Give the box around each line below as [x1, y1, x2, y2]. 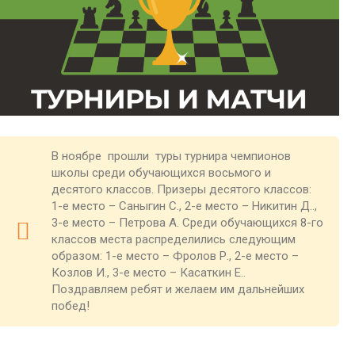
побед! [52, 299, 90, 314]
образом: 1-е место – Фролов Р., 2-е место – [52, 249, 299, 264]
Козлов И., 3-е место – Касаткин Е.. [52, 265, 246, 281]
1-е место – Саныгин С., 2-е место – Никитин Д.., [52, 199, 317, 214]
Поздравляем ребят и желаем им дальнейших [52, 282, 304, 297]
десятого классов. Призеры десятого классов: [52, 182, 311, 197]
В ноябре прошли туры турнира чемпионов [52, 149, 291, 164]
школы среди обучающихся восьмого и [52, 166, 271, 181]
